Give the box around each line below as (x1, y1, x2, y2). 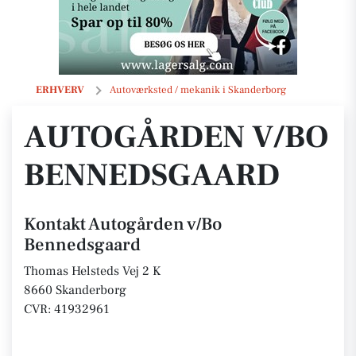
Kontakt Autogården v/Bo (24, 213, 222, 235)
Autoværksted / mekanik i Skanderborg (110, 83, 286, 96)
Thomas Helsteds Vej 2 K (24, 263, 161, 279)
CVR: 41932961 (24, 301, 110, 317)
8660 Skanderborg (24, 282, 126, 298)
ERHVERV (36, 83, 84, 96)
